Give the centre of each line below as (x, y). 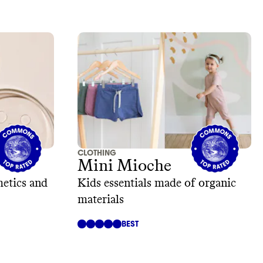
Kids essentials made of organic (157, 183)
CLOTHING (97, 153)
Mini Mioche (124, 166)
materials (101, 199)
